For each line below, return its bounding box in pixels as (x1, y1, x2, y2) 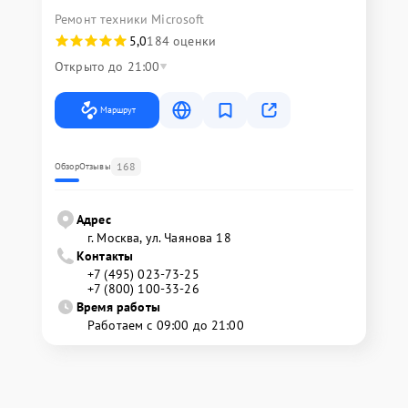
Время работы (76, 299, 160, 316)
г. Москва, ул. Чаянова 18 (87, 229, 231, 247)
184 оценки (147, 33, 216, 50)
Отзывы (78, 160, 111, 173)
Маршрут (100, 104, 136, 117)
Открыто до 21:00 (55, 58, 160, 76)
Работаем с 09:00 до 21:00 (87, 317, 244, 334)
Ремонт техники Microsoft (55, 11, 205, 28)
